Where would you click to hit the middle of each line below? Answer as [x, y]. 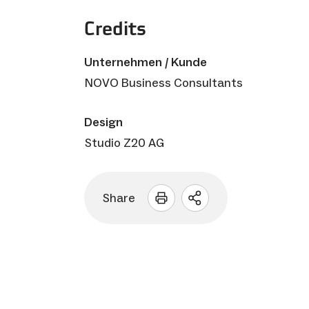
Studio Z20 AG [124, 142]
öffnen [216, 234]
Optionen [227, 219]
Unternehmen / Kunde [146, 62]
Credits [115, 28]
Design [103, 122]
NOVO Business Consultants [164, 82]
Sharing [222, 204]
